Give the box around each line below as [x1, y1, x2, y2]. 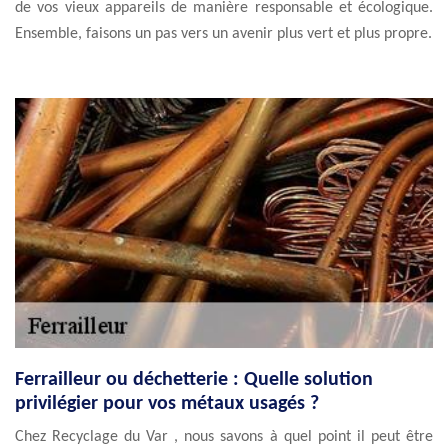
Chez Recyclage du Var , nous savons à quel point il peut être [15, 429, 433, 445]
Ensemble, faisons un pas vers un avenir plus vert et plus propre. [15, 26, 432, 42]
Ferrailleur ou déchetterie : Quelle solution [15, 370, 373, 390]
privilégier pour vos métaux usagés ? [15, 394, 319, 414]
